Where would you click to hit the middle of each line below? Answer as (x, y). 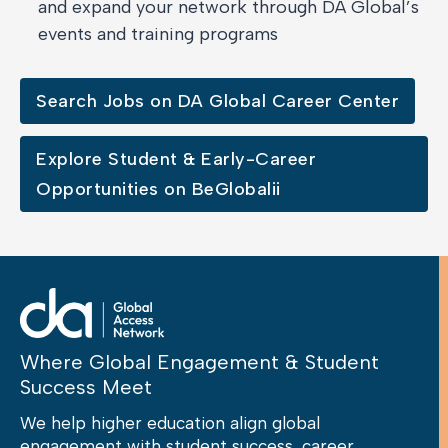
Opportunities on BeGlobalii (158, 189)
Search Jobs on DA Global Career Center (217, 101)
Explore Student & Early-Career (176, 159)
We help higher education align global (170, 423)
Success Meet (86, 387)
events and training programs (158, 34)
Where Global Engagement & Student (199, 362)
